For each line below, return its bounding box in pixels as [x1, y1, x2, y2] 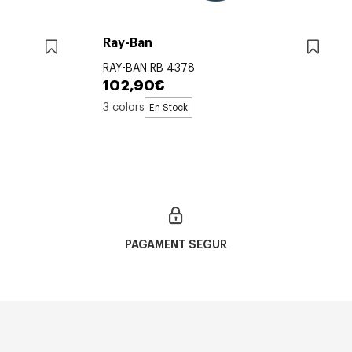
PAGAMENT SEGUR [124, 239, 227, 251]
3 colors [103, 101, 145, 113]
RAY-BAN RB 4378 [103, 63, 195, 75]
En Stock [149, 103, 188, 113]
